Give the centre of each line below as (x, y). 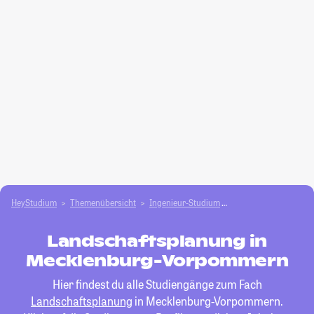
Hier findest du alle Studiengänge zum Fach (157, 284)
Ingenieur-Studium (185, 203)
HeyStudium (34, 203)
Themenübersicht (103, 203)
